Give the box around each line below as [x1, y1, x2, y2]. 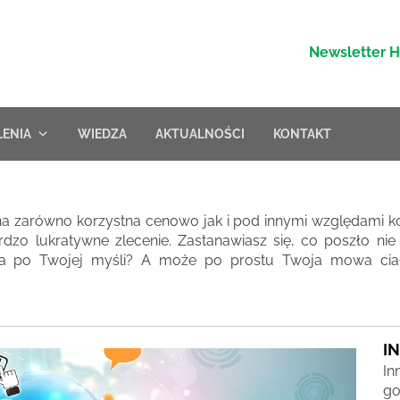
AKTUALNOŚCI [155, 127, 245, 141]
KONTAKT [273, 127, 331, 141]
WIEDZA [78, 127, 127, 141]
